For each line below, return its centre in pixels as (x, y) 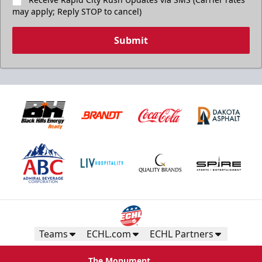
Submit (131, 41)
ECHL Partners (182, 234)
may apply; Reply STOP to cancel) (77, 12)
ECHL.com (109, 234)
